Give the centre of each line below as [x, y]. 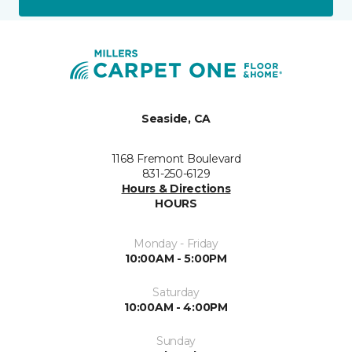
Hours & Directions [176, 189]
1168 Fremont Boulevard [176, 159]
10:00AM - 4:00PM [176, 308]
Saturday [176, 293]
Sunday [176, 341]
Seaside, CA [176, 119]
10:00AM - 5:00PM [176, 259]
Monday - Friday [176, 244]
